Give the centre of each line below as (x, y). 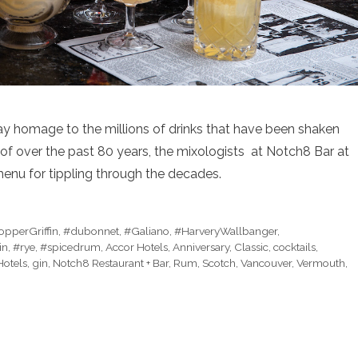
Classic (251, 247)
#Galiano (147, 231)
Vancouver (266, 263)
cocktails (294, 247)
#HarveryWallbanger (226, 231)
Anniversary (201, 247)
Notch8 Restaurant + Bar (111, 263)
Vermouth (321, 263)
